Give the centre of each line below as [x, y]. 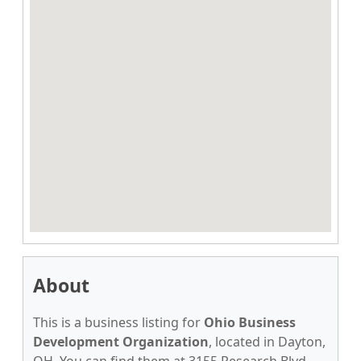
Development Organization [121, 342]
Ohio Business [250, 322]
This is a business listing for [118, 322]
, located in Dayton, [267, 342]
